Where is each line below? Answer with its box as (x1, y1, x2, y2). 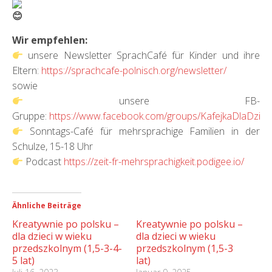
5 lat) (12, 254, 35, 268)
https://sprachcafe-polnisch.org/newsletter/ (41, 64, 226, 78)
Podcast (23, 155, 64, 169)
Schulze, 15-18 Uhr (12, 140, 93, 154)
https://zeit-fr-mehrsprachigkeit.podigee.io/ (64, 155, 245, 169)
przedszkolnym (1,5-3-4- (12, 242, 122, 256)
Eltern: (12, 64, 41, 78)
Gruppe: (12, 109, 49, 123)
